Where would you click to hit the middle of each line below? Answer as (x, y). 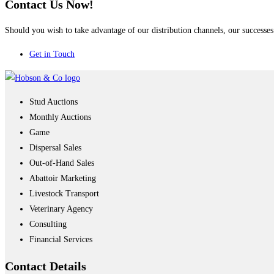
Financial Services (61, 240)
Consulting (48, 224)
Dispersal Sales (55, 148)
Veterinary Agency (61, 209)
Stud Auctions (54, 102)
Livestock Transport (64, 194)
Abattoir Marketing (63, 179)
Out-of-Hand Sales (62, 163)
